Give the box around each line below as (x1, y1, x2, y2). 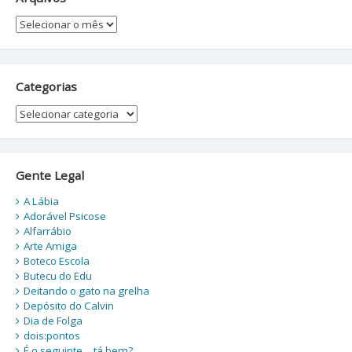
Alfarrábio (23, 223, 71, 238)
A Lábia (23, 193, 59, 208)
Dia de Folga (23, 313, 82, 328)
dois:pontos (23, 328, 80, 343)
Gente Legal (15, 167, 84, 184)
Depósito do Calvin (23, 298, 114, 313)
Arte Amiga (23, 238, 77, 253)
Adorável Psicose (23, 208, 106, 223)
